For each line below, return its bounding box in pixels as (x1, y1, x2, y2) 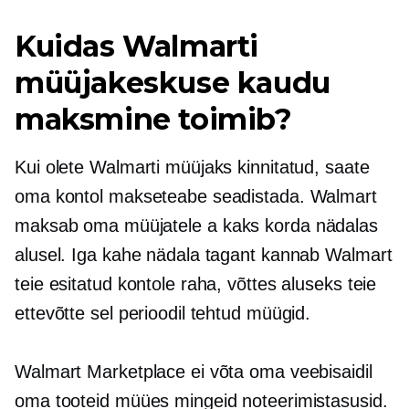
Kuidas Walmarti (15, 28, 259, 64)
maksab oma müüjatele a (15, 215, 223, 236)
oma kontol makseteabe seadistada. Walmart (15, 186, 377, 206)
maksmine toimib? (15, 101, 292, 137)
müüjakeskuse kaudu (15, 65, 330, 100)
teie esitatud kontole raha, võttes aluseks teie (15, 274, 377, 294)
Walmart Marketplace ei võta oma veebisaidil (15, 362, 372, 382)
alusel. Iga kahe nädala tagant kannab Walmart (15, 245, 393, 265)
